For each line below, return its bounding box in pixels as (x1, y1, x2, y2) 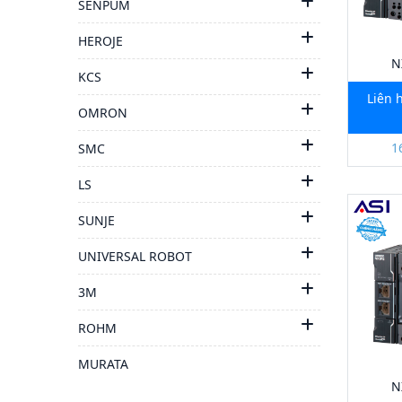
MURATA (78, 355, 128, 372)
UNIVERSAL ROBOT (78, 248, 192, 265)
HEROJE (78, 32, 123, 49)
